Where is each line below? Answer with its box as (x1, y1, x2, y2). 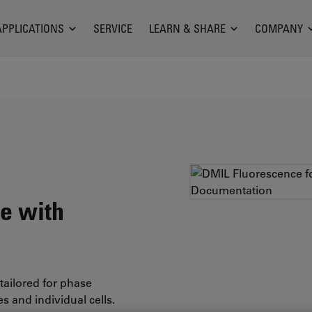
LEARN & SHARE (148, 21, 226, 36)
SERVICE (93, 21, 132, 36)
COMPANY (254, 21, 303, 36)
